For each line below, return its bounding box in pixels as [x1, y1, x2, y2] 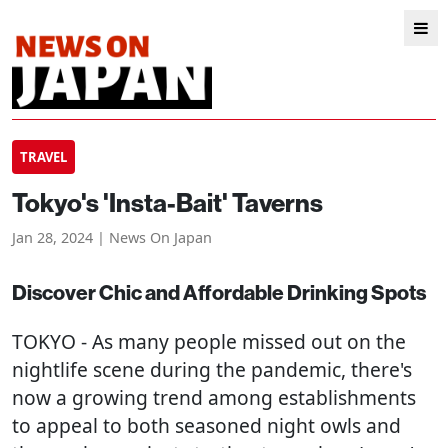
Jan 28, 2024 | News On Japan [12, 228, 212, 247]
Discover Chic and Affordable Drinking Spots [12, 281, 426, 305]
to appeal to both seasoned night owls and [12, 412, 401, 439]
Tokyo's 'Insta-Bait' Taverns [12, 188, 323, 219]
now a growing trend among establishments [12, 384, 416, 411]
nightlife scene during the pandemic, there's [12, 356, 412, 383]
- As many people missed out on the [76, 328, 406, 355]
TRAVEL [20, 148, 67, 166]
